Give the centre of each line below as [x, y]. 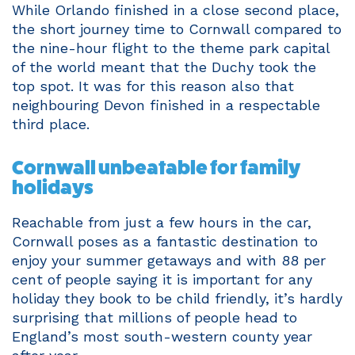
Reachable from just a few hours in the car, [162, 222]
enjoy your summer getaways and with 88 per [169, 260]
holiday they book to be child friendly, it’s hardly [177, 298]
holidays [53, 187]
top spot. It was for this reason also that [153, 86]
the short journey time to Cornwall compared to [177, 29]
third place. [51, 124]
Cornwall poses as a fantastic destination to [165, 241]
